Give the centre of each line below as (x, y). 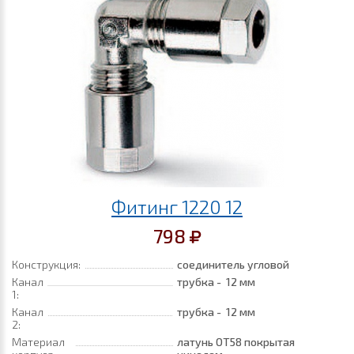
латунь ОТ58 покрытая (236, 342)
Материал (38, 342)
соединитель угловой (233, 264)
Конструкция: (46, 264)
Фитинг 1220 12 (177, 207)
